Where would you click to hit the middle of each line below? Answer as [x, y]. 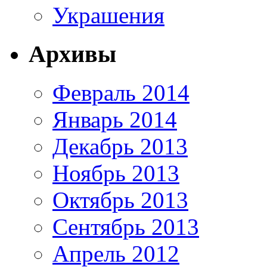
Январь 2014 [115, 119]
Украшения [108, 15]
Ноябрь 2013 [116, 173]
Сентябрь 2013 [126, 226]
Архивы [72, 54]
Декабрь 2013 [120, 146]
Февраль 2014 [121, 92]
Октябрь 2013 [120, 200]
